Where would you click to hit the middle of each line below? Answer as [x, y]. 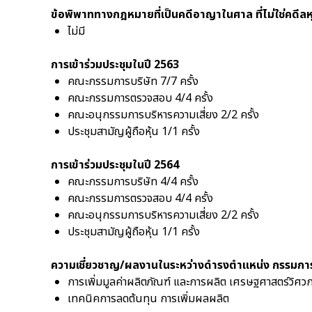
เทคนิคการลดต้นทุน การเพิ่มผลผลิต [148, 299]
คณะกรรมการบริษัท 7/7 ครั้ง [133, 81]
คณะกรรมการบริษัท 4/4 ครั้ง [133, 182]
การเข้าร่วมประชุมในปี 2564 [115, 165]
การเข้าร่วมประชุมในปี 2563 [115, 65]
